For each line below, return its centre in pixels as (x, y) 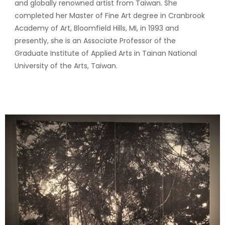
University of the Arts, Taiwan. (67, 66)
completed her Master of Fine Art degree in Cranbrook (109, 16)
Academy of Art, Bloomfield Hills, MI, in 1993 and (96, 28)
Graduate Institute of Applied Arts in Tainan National (105, 53)
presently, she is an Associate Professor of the (95, 41)
